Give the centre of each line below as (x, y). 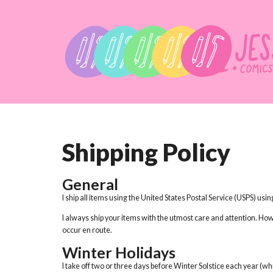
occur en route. (88, 230)
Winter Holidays (119, 252)
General (90, 184)
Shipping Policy (146, 152)
